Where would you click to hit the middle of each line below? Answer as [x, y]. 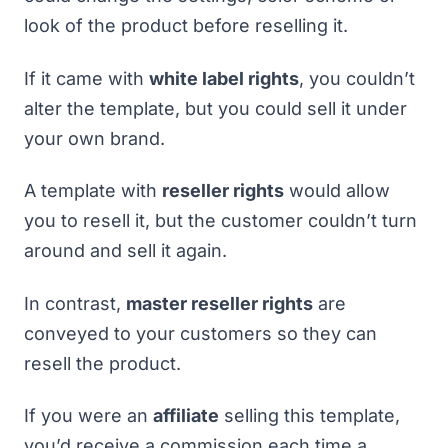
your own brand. [97, 138]
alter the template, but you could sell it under [215, 108]
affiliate [186, 415]
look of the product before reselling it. [188, 25]
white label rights [224, 78]
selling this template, [309, 415]
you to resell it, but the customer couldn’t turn [220, 220]
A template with [93, 190]
